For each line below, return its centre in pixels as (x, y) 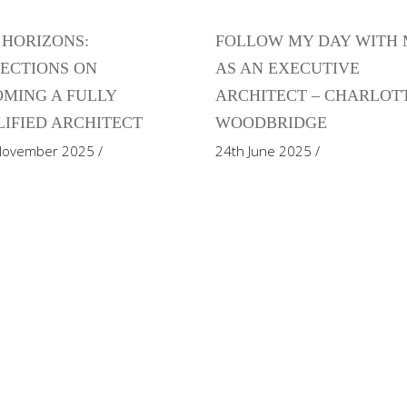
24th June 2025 (264, 151)
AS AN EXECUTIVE (288, 68)
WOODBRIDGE (272, 123)
